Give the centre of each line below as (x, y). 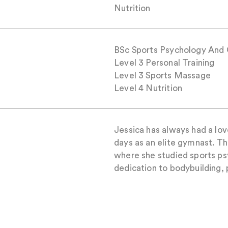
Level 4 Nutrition (148, 88)
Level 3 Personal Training (164, 62)
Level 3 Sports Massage (162, 75)
